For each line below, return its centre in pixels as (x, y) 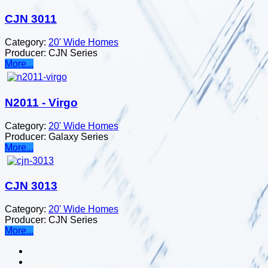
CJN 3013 (31, 186)
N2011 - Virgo (41, 102)
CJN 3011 (31, 19)
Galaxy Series (78, 136)
